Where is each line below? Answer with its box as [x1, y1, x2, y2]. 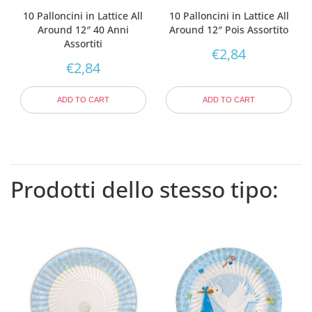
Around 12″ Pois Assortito [169, 23, 289, 37]
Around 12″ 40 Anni [37, 23, 129, 37]
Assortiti [63, 37, 102, 51]
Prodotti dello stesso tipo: [10, 174, 279, 205]
